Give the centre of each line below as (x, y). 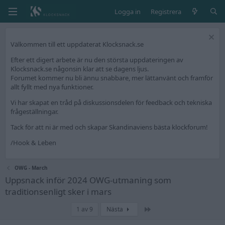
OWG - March (31, 168)
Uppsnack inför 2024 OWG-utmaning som (88, 180)
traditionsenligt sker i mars (58, 192)
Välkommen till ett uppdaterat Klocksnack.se (77, 44)
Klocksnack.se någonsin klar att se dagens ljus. (80, 69)
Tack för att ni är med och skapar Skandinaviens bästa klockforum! (109, 127)
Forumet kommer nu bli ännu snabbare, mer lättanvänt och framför (112, 78)
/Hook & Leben (33, 143)
